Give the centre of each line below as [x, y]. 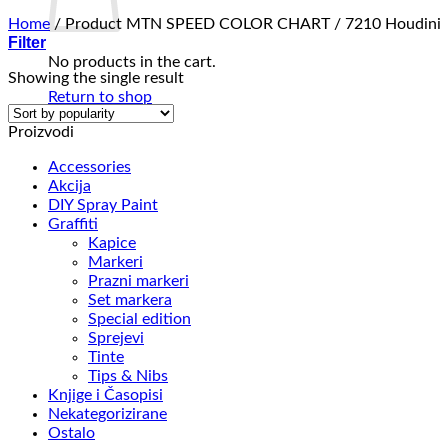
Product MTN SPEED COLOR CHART [197, 24]
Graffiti [73, 224]
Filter [27, 42]
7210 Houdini [391, 24]
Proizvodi [41, 132]
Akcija [69, 186]
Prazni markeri [138, 281]
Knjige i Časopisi [105, 395]
